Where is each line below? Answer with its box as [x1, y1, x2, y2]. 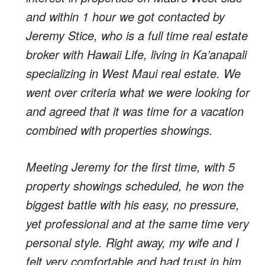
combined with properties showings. [26, 121, 213, 138]
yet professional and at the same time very [26, 215, 249, 232]
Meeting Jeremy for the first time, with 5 [26, 158, 235, 175]
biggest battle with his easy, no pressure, [26, 196, 240, 213]
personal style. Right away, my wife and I [26, 234, 239, 251]
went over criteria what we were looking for [26, 83, 250, 101]
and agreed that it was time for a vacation [26, 102, 244, 119]
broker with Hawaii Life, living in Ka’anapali [26, 46, 247, 63]
